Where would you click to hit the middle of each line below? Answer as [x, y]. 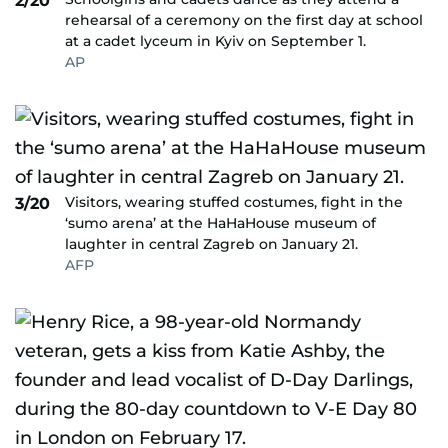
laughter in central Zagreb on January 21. [211, 244]
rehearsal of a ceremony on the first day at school [244, 20]
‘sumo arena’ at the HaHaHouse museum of [220, 223]
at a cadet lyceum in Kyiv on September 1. [215, 41]
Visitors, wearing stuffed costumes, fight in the [234, 202]
